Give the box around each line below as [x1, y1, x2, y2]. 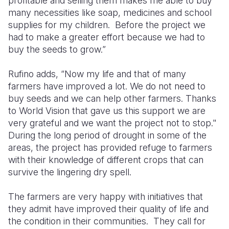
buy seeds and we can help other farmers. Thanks [8, 93, 216, 104]
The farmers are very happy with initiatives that [8, 191, 203, 202]
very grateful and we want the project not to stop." [8, 117, 217, 128]
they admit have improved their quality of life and [8, 203, 209, 214]
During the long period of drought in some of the [8, 129, 207, 141]
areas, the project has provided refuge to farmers [8, 142, 212, 153]
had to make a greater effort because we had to [8, 31, 205, 42]
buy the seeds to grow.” [8, 43, 106, 55]
